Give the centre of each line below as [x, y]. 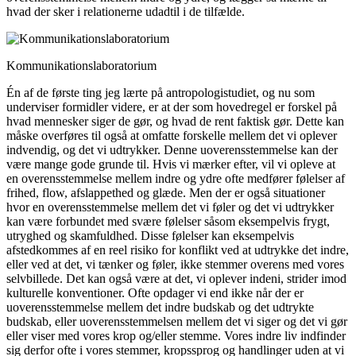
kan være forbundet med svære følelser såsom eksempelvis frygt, [168, 221]
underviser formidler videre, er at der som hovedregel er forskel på [172, 106]
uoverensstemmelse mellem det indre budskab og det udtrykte [160, 307]
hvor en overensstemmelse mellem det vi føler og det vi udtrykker [170, 207]
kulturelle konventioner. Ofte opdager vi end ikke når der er [155, 292]
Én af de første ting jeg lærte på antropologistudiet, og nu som [161, 92]
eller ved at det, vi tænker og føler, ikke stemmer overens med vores [175, 264]
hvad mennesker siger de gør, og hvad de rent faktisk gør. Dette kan [175, 121]
